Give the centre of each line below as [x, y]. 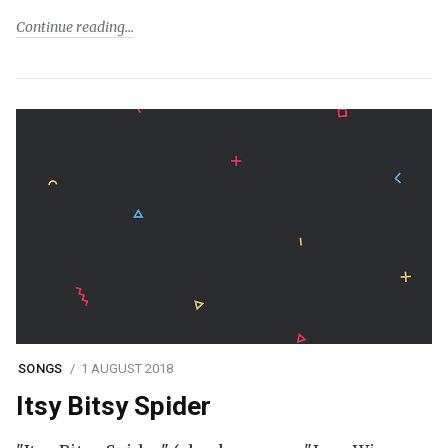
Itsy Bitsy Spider [113, 406]
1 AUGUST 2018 [126, 369]
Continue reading [70, 27]
